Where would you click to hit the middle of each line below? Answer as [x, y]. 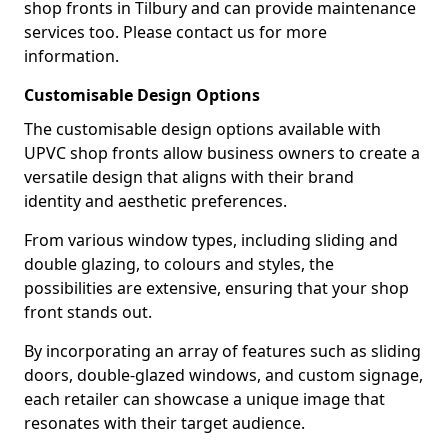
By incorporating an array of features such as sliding [222, 351]
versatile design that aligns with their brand [189, 177]
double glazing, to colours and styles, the [179, 264]
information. [71, 56]
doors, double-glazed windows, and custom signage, [223, 375]
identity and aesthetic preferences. [155, 201]
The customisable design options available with [202, 129]
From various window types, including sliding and [211, 240]
